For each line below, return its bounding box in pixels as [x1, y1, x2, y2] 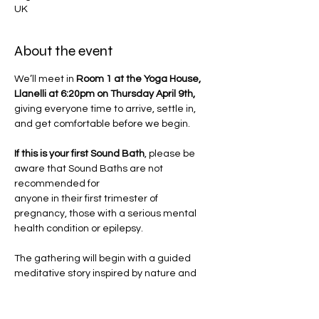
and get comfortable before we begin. [14, 119, 190, 129]
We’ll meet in [14, 74, 76, 84]
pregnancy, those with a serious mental [14, 209, 199, 219]
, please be [145, 149, 197, 159]
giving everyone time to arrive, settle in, [14, 104, 198, 114]
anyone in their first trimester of [14, 194, 160, 204]
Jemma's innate [14, 283, 92, 293]
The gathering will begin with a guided [14, 253, 193, 263]
